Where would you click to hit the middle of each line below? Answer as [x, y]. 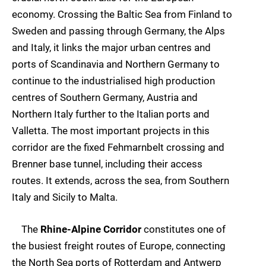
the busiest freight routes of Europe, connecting [119, 246]
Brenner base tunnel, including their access [107, 164]
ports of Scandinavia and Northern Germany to [116, 64]
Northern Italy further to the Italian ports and [111, 114]
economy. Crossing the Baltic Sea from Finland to [122, 15]
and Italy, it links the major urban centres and [111, 48]
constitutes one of [183, 229]
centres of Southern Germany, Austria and [105, 98]
